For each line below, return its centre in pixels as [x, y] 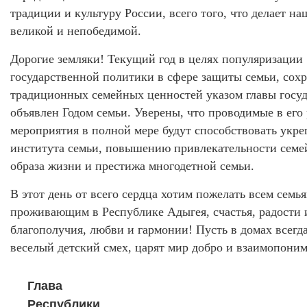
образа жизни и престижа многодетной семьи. [132, 166]
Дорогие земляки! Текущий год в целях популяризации [157, 59]
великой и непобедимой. [76, 31]
